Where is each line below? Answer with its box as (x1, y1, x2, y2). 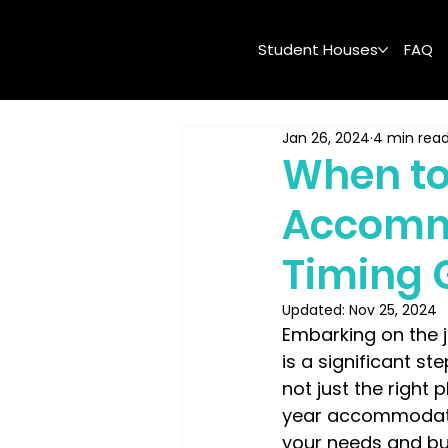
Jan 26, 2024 (282, 127, 370, 148)
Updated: (282, 300, 349, 320)
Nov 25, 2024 (349, 300, 437, 320)
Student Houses (258, 39, 379, 60)
